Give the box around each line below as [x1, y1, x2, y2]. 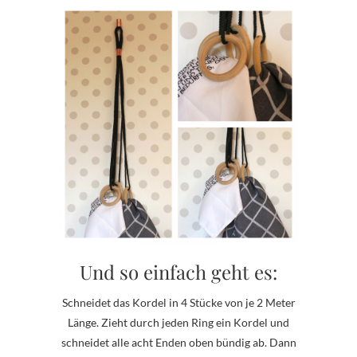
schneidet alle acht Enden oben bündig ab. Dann [61, 335, 296, 350]
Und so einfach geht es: [80, 259, 277, 285]
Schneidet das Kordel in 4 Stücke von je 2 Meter [61, 296, 296, 310]
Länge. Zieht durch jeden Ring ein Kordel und [68, 316, 289, 330]
